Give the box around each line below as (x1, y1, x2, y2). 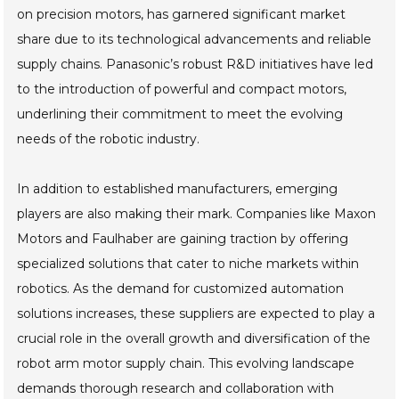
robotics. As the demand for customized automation (17, 281, 345, 297)
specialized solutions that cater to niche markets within (17, 256, 360, 273)
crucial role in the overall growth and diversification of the (17, 330, 371, 347)
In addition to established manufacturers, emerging (17, 181, 338, 198)
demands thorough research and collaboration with (17, 380, 335, 397)
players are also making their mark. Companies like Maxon (17, 206, 377, 223)
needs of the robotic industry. (17, 131, 200, 148)
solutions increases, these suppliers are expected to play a (17, 305, 376, 322)
